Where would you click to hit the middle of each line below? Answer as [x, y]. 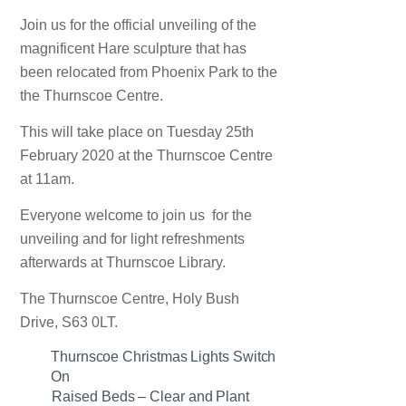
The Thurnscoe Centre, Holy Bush [130, 299]
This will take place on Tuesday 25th [137, 132]
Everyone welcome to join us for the [136, 216]
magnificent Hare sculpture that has [134, 49]
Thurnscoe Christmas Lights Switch [164, 357]
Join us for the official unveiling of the [139, 25]
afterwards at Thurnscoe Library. [123, 263]
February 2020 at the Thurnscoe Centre [147, 156]
